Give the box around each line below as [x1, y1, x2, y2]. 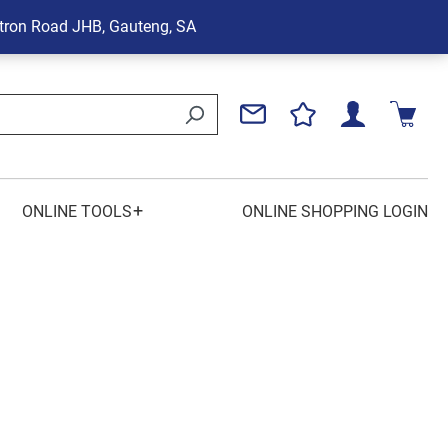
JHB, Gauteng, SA [71, 17, 196, 36]
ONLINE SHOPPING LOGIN [241, 202, 428, 221]
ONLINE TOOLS [21, 202, 132, 221]
